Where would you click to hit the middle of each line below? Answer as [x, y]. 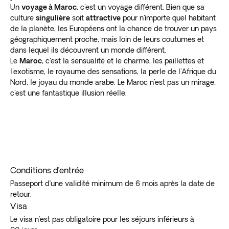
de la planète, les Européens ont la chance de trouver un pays [113, 28]
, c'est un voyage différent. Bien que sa [141, 7]
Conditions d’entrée [47, 170]
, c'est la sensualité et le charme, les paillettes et [123, 61]
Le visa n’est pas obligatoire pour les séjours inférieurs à [102, 219]
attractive [103, 18]
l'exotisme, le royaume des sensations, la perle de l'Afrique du [113, 71]
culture [23, 18]
